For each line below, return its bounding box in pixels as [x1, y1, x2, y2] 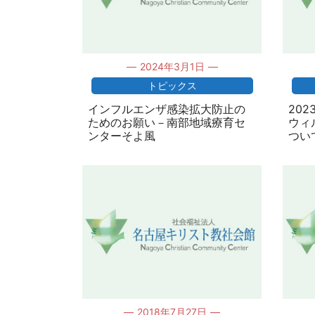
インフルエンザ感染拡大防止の [88, 102, 245, 116]
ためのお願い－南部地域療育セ [88, 115, 245, 129]
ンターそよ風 [88, 129, 155, 143]
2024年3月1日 [139, 60, 205, 72]
